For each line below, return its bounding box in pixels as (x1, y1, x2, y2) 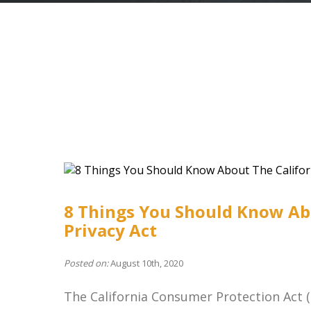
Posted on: (64, 257, 108, 269)
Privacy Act (64, 219, 157, 242)
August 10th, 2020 (108, 257, 183, 269)
